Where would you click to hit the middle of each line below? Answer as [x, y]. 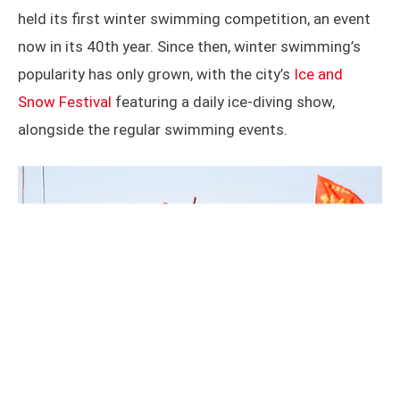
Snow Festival [65, 102]
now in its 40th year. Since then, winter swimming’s [189, 47]
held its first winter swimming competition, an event [194, 19]
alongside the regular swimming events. [153, 130]
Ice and [318, 75]
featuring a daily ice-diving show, [223, 102]
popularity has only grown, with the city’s [156, 75]
